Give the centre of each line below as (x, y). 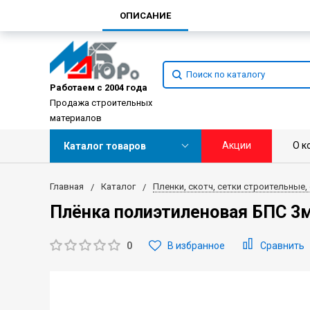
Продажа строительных (101, 103)
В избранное (196, 246)
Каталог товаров (104, 146)
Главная (66, 186)
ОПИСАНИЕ (145, 16)
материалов (75, 118)
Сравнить (282, 246)
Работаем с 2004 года (98, 88)
